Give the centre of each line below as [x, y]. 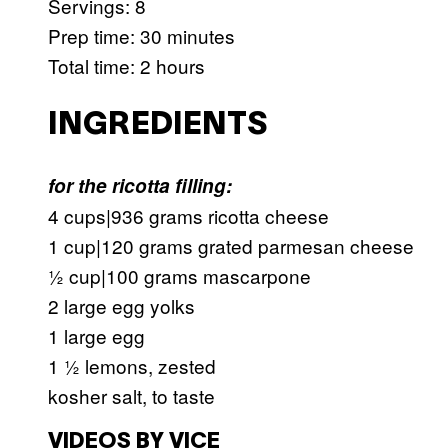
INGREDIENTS [157, 125]
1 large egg [96, 336]
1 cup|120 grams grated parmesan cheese [231, 246]
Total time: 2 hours [126, 66]
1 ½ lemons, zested [132, 366]
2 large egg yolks [121, 306]
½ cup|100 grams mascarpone [179, 276]
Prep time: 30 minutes [141, 36]
